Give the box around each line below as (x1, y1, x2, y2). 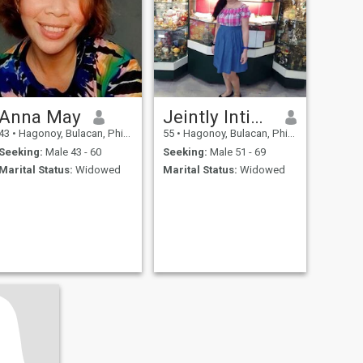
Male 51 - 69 (207, 145, 266, 158)
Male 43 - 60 (42, 145, 101, 158)
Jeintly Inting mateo (250, 106, 263, 128)
